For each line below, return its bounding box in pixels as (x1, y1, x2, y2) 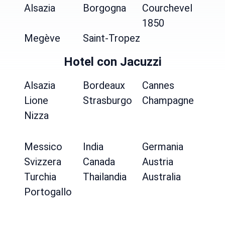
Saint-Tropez (83, 32, 141, 44)
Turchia (24, 171, 56, 183)
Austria (142, 156, 173, 168)
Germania (142, 141, 183, 153)
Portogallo (24, 186, 72, 198)
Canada (83, 156, 116, 168)
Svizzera (24, 156, 61, 168)
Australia (142, 171, 181, 183)
